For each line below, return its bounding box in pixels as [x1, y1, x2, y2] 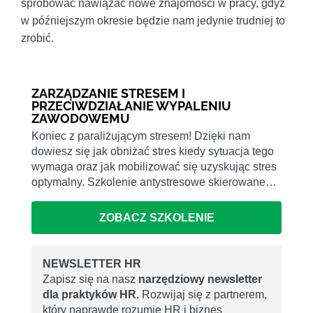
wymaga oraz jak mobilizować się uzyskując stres [31, 161, 277, 173]
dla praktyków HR [43, 288, 136, 300]
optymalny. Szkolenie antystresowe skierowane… [31, 176, 277, 189]
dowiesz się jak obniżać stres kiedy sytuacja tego [31, 145, 274, 158]
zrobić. [21, 32, 54, 45]
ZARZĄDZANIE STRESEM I [31, 86, 185, 101]
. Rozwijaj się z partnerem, [136, 288, 267, 300]
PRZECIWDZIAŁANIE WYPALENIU [31, 99, 231, 114]
